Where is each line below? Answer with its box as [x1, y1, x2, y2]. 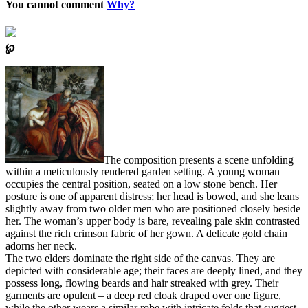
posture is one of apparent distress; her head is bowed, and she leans [5, 190, 299, 203]
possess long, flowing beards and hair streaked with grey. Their [5, 277, 278, 289]
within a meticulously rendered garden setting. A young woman [5, 166, 280, 178]
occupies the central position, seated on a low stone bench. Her [5, 178, 277, 190]
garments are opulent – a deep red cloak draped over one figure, [5, 289, 281, 302]
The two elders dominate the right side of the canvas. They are [5, 252, 275, 265]
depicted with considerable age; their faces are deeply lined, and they [5, 265, 302, 277]
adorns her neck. [5, 240, 77, 252]
